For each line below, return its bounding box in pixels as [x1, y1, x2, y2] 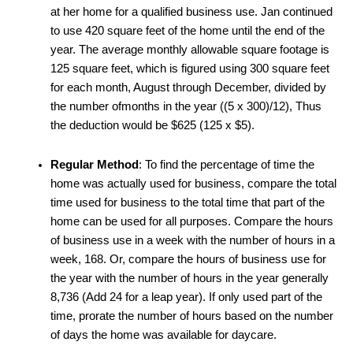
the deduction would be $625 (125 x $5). [50, 119, 255, 132]
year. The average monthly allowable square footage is [50, 43, 329, 57]
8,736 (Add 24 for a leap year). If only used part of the [50, 290, 322, 303]
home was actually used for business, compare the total [50, 176, 336, 190]
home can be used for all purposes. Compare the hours [50, 214, 333, 228]
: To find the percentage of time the [138, 158, 314, 171]
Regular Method [50, 158, 139, 171]
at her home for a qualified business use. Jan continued [50, 6, 333, 19]
